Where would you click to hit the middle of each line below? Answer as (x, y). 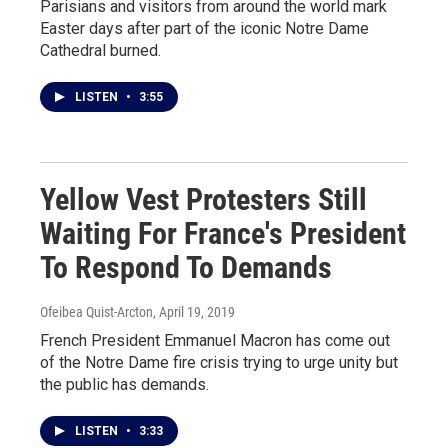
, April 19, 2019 (194, 311)
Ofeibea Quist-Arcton (96, 311)
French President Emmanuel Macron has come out (215, 340)
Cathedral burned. (100, 50)
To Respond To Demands (186, 267)
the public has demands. (124, 384)
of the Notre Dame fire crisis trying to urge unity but (219, 362)
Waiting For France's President (223, 233)
